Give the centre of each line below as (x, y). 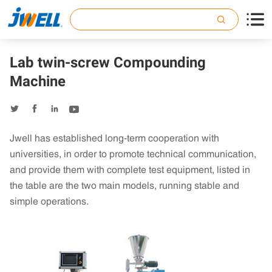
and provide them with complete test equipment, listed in (130, 169)
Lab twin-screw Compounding (108, 63)
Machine (38, 81)
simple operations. (49, 201)
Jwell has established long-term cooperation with (114, 138)
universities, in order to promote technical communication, (133, 153)
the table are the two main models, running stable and (124, 185)
